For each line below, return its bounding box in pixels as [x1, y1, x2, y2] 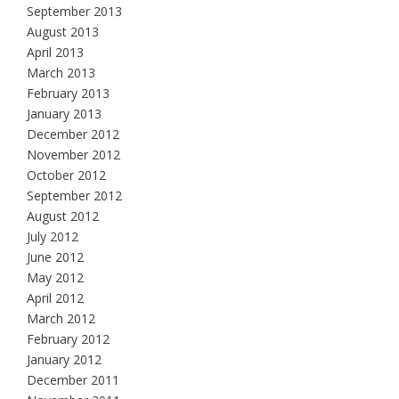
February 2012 [27, 330, 110, 347]
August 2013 [27, 22, 99, 40]
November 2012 [27, 145, 120, 163]
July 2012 [27, 227, 78, 245]
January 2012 [27, 350, 102, 368]
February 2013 [27, 84, 110, 102]
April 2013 [27, 43, 84, 61]
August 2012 [27, 207, 99, 224]
